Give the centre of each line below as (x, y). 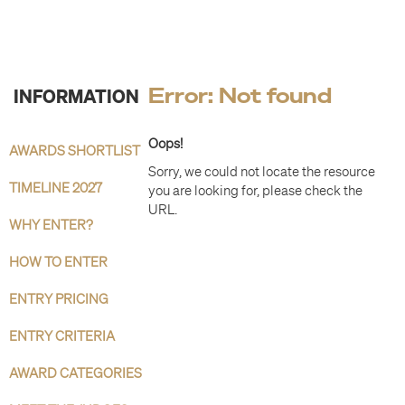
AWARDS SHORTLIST (75, 151)
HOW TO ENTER (58, 262)
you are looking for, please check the (256, 190)
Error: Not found (240, 95)
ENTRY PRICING (59, 299)
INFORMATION (76, 95)
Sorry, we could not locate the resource (262, 171)
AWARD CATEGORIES (75, 373)
